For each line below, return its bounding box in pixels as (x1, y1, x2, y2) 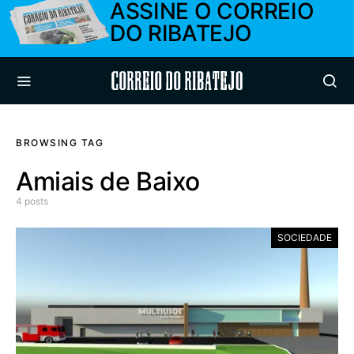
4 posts (16, 195, 48, 207)
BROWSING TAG (16, 137, 104, 149)
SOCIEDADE (277, 232, 332, 243)
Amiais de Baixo (16, 166, 200, 197)
